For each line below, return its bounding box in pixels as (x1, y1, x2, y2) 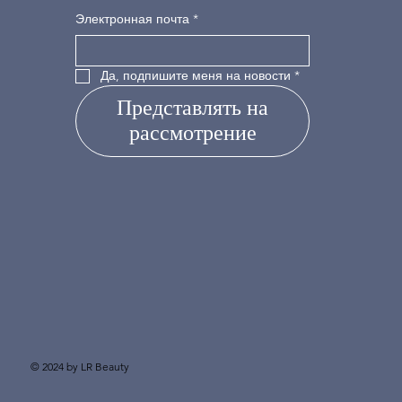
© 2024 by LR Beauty (30, 359, 129, 373)
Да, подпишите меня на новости (100, 67, 291, 84)
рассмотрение (128, 120, 257, 147)
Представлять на (117, 95, 269, 122)
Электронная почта (75, 11, 189, 28)
